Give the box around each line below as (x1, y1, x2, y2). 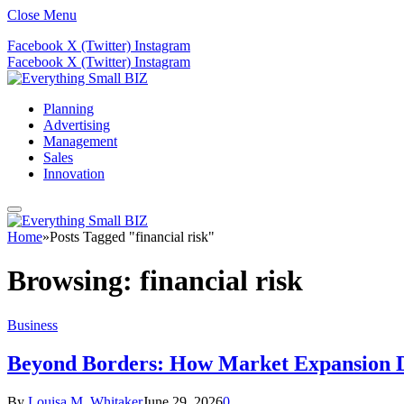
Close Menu (7, 7, 77, 23)
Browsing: (7, 264, 140, 298)
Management (43, 133, 117, 149)
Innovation (43, 166, 105, 181)
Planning (43, 101, 94, 116)
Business (7, 317, 58, 333)
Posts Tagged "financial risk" (50, 229, 215, 244)
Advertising (43, 117, 110, 133)
